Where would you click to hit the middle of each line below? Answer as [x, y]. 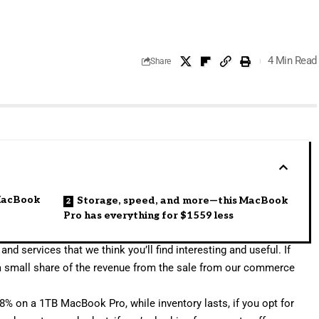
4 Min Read [292, 61]
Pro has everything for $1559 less [149, 215]
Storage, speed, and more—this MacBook [183, 200]
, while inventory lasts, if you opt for [210, 303]
